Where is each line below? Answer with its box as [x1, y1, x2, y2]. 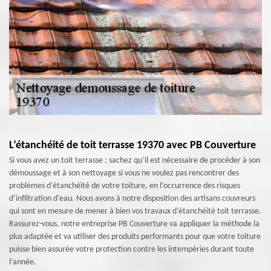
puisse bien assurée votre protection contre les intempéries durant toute [9, 245, 254, 254]
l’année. [9, 258, 36, 267]
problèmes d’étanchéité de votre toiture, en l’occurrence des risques [9, 181, 240, 191]
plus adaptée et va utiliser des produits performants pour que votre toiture [9, 232, 261, 241]
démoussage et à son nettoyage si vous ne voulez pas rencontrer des [9, 169, 239, 178]
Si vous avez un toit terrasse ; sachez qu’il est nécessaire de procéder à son [9, 156, 260, 165]
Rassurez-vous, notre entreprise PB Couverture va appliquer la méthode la [9, 220, 260, 229]
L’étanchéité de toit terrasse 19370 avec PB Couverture [9, 140, 256, 151]
